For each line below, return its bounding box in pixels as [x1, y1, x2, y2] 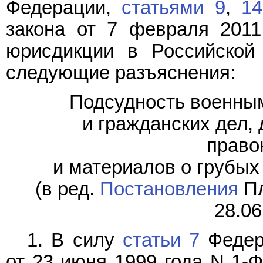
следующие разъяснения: [6, 62, 235, 83]
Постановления [100, 178, 238, 200]
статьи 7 [122, 230, 200, 251]
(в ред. [35, 178, 100, 200]
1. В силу [27, 230, 123, 251]
